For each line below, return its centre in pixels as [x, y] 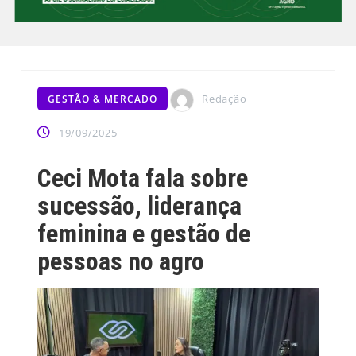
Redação [224, 99]
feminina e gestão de [144, 234]
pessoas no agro [121, 261]
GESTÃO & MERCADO [103, 99]
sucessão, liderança [140, 206]
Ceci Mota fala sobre [143, 178]
